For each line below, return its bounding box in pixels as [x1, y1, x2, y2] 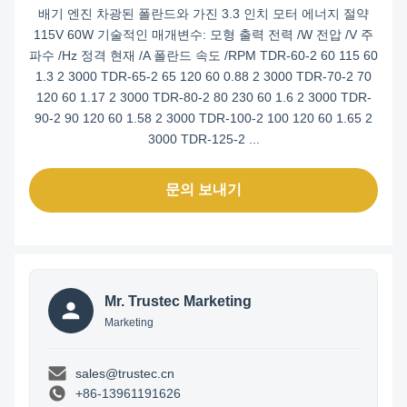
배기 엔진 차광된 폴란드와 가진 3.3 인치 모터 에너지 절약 [38, 6, 369, 21]
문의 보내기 [165, 182, 242, 197]
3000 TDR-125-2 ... [147, 132, 260, 146]
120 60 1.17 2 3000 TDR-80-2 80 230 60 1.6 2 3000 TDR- [35, 90, 372, 104]
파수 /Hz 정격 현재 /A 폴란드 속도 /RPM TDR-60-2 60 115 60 [29, 48, 378, 63]
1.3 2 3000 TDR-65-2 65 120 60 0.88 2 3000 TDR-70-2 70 [35, 69, 372, 84]
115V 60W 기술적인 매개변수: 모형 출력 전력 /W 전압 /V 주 [34, 27, 373, 42]
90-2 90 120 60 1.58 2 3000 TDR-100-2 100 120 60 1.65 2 [35, 111, 372, 125]
